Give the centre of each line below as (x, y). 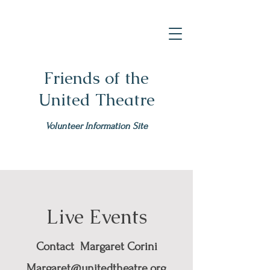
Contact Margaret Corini (96, 246)
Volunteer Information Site (96, 126)
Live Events (96, 217)
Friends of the (96, 78)
